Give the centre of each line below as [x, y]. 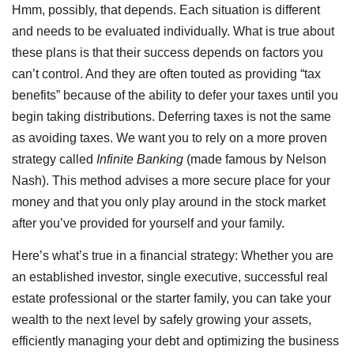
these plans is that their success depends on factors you [168, 52]
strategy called [54, 159]
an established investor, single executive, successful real [170, 277]
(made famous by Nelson [255, 159]
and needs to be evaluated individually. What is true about [173, 31]
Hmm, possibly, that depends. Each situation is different [166, 9]
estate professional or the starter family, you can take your [171, 299]
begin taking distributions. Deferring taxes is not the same [171, 116]
